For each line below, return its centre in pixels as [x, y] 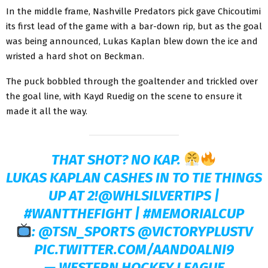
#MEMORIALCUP [194, 213]
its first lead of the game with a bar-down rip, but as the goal [134, 26]
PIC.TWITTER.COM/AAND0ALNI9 [134, 249]
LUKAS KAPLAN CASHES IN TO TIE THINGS [134, 177]
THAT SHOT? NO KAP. [118, 159]
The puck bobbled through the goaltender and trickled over [132, 81]
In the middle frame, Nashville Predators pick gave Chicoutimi [133, 11]
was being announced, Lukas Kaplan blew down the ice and [132, 41]
